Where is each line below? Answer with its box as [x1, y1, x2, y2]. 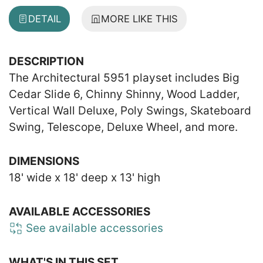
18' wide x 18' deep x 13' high [9, 170, 160, 184]
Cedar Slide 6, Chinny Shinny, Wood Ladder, [9, 87, 240, 101]
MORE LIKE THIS [101, 12, 178, 25]
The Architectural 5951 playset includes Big [9, 70, 240, 85]
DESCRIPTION [9, 54, 84, 68]
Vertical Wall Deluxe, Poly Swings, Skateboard [9, 103, 251, 117]
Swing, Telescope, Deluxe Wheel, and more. [9, 120, 238, 134]
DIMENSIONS [9, 154, 79, 168]
